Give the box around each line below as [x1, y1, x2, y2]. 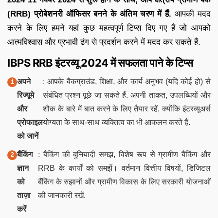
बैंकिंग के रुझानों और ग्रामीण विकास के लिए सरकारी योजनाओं [38, 177, 211, 186]
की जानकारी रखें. [38, 191, 86, 200]
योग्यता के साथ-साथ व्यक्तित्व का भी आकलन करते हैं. [43, 118, 190, 127]
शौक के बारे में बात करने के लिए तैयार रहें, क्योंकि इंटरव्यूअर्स [43, 104, 211, 113]
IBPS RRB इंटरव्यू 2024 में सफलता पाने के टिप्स [7, 56, 193, 69]
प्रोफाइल [17, 118, 43, 127]
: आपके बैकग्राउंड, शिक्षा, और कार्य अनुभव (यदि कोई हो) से [43, 77, 211, 86]
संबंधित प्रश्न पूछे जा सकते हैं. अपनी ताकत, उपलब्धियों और [43, 91, 211, 99]
